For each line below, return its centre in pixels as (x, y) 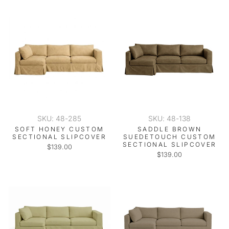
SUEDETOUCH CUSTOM (169, 137)
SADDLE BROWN (169, 129)
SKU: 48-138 (170, 118)
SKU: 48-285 (60, 118)
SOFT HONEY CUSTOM (59, 129)
